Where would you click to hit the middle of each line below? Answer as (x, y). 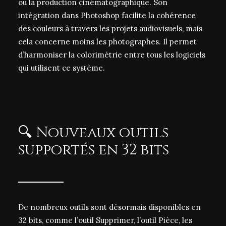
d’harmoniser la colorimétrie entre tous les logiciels (112, 55)
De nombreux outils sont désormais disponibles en (109, 207)
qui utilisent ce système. (62, 68)
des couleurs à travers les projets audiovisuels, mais (110, 29)
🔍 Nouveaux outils (93, 133)
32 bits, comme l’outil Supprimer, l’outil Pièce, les (105, 220)
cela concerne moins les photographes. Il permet (107, 42)
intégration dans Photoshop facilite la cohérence (107, 15)
